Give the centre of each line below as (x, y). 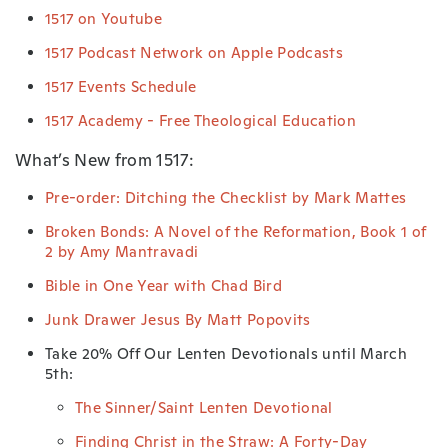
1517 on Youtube (104, 18)
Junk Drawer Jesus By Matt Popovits (178, 319)
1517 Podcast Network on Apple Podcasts (194, 52)
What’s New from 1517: (105, 159)
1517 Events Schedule (121, 86)
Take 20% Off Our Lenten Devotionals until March (226, 353)
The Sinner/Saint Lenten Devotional (204, 407)
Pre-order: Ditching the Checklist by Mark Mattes (226, 197)
